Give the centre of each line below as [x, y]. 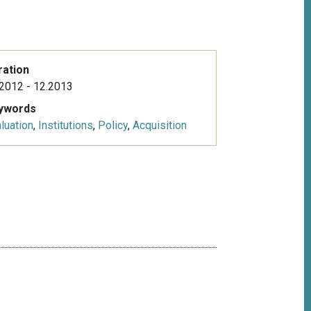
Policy [112, 126]
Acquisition [159, 126]
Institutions [65, 126]
